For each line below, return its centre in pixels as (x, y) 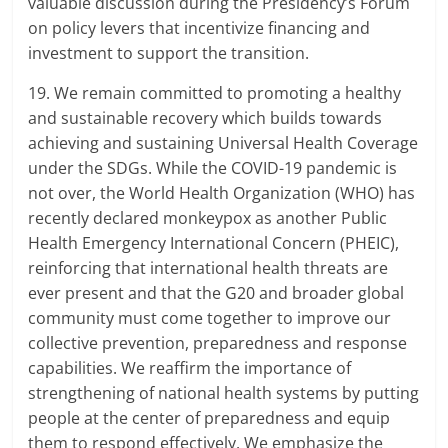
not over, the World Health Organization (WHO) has (222, 193)
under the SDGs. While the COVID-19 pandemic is (213, 168)
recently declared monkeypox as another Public (208, 218)
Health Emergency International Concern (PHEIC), (214, 243)
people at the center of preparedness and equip (209, 418)
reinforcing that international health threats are (208, 268)
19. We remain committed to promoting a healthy (215, 93)
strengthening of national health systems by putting (224, 393)
